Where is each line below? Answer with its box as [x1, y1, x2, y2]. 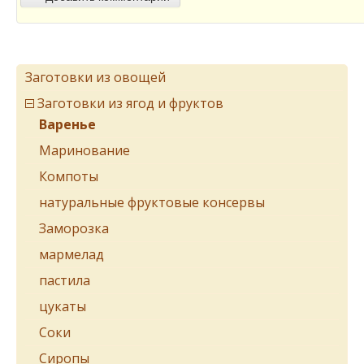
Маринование [39, 141, 130, 159]
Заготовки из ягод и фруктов [37, 94, 223, 112]
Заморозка [39, 219, 109, 237]
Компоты [39, 167, 98, 185]
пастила [39, 271, 90, 289]
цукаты [39, 297, 86, 315]
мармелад [39, 245, 104, 263]
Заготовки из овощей [25, 68, 166, 86]
